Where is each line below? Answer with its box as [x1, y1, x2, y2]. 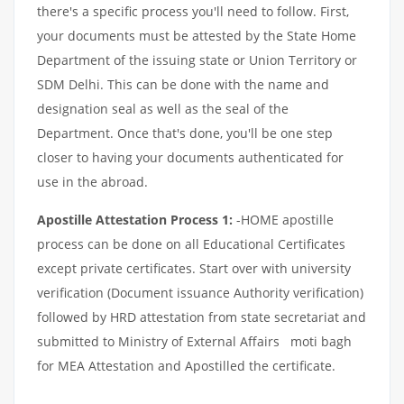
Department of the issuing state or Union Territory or [37, 50, 357, 69]
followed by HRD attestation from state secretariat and [37, 308, 366, 326]
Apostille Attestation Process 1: [37, 210, 233, 228]
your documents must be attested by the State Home [37, 26, 356, 44]
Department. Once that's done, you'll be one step [37, 124, 333, 142]
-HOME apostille [233, 210, 334, 228]
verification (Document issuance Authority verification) [37, 283, 363, 301]
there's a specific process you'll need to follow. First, [37, 2, 349, 20]
